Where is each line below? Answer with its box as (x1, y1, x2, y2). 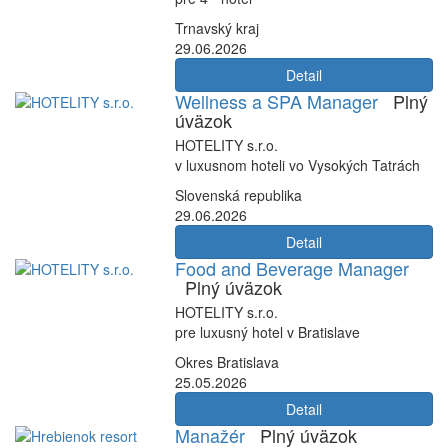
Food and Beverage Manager (175, 255, 409, 281)
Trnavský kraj (175, 18, 259, 38)
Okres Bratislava (175, 352, 279, 372)
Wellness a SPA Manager (175, 88, 378, 114)
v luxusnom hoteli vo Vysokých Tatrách (175, 155, 420, 175)
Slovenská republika (175, 185, 302, 205)
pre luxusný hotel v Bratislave (175, 322, 360, 342)
